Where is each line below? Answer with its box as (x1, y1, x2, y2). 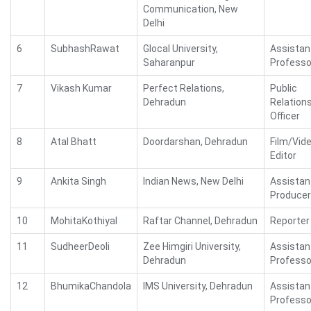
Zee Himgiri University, (143, 241, 241, 252)
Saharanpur (143, 57, 195, 68)
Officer (270, 110, 300, 121)
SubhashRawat (51, 43, 119, 54)
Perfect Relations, (143, 83, 224, 94)
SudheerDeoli (51, 241, 110, 252)
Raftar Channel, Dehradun (143, 215, 258, 226)
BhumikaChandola (51, 280, 131, 292)
